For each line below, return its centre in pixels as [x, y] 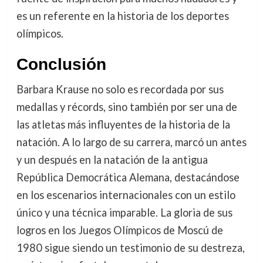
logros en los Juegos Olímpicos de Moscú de [119, 230]
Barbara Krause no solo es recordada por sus [120, 89]
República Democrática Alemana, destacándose [128, 177]
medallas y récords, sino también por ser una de [127, 107]
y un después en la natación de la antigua [112, 159]
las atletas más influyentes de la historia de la [123, 124]
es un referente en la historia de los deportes [122, 16]
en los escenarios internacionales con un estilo [126, 195]
